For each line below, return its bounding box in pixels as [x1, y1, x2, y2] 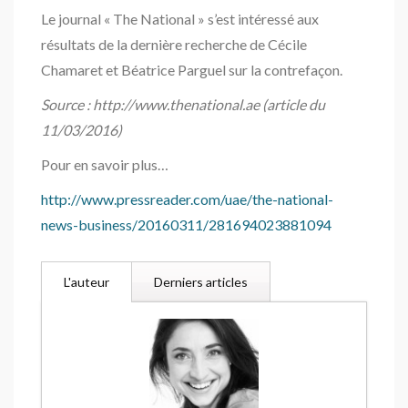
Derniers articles [154, 273, 248, 290]
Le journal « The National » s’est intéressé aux [41, 9, 319, 27]
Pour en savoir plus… [41, 155, 168, 173]
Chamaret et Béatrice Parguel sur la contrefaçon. [41, 60, 342, 78]
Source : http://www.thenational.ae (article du [41, 95, 325, 113]
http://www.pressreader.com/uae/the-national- [41, 189, 333, 208]
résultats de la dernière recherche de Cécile [41, 35, 307, 53]
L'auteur [64, 273, 109, 290]
